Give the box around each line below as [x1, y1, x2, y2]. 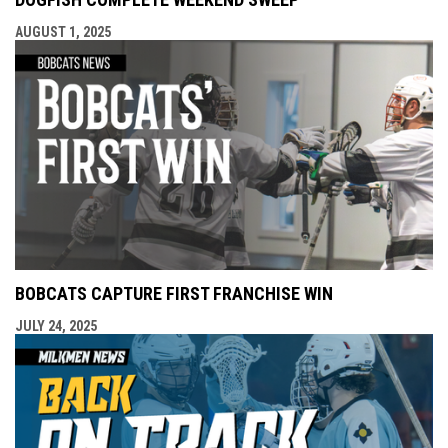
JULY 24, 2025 [15, 317, 97, 334]
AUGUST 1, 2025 [15, 23, 111, 40]
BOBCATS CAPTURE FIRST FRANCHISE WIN [15, 282, 333, 304]
